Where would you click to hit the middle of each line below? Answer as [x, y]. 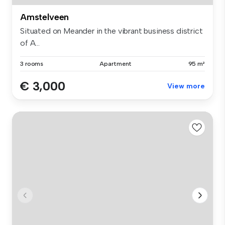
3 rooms [32, 64]
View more [186, 86]
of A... [30, 43]
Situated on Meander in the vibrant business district [111, 31]
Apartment [116, 64]
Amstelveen [45, 17]
